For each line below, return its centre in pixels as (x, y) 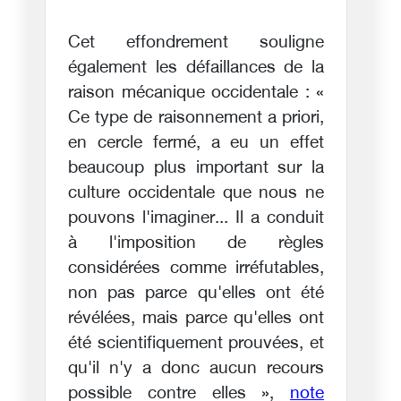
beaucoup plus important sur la (196, 168)
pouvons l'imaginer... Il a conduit (196, 218)
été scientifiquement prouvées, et (196, 344)
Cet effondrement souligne (196, 43)
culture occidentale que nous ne (196, 193)
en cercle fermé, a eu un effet (196, 143)
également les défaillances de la (196, 68)
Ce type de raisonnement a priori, (196, 118)
